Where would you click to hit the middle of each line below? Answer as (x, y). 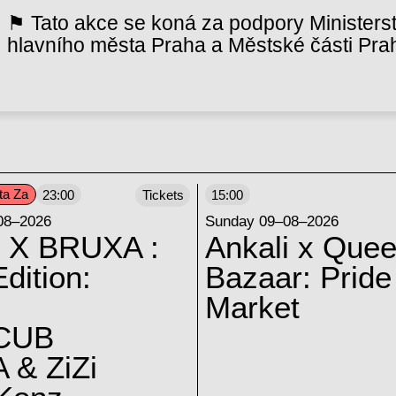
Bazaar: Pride (298, 278)
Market (252, 308)
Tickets (163, 195)
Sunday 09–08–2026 (271, 221)
